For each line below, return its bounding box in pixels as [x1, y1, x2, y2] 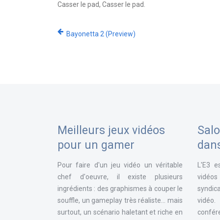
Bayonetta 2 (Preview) [66, 30, 136, 38]
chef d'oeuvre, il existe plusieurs [57, 173, 183, 181]
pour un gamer [57, 138, 135, 152]
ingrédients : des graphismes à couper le [57, 185, 183, 192]
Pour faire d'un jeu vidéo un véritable [57, 161, 183, 169]
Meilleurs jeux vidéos [57, 124, 165, 137]
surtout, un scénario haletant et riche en [57, 208, 183, 216]
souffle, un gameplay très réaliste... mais [57, 196, 183, 204]
